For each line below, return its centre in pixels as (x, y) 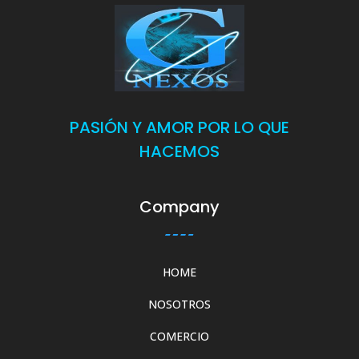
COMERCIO (179, 336)
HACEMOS (179, 151)
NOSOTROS (179, 304)
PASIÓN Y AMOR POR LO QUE (179, 127)
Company (179, 206)
